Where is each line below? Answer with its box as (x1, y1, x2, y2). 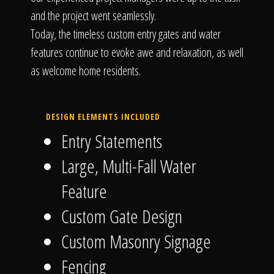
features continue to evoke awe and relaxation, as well (31, 44, 243, 61)
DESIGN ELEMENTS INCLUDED (46, 111, 160, 122)
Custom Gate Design (61, 204, 182, 229)
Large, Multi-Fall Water (61, 154, 196, 179)
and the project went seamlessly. (31, 7, 156, 24)
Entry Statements (61, 128, 162, 154)
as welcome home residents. (31, 62, 141, 79)
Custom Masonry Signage (61, 229, 211, 254)
